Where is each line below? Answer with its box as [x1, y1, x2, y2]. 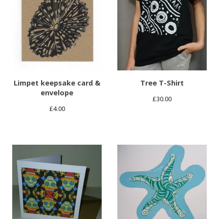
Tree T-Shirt [140, 78, 184, 88]
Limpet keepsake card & [14, 78, 100, 88]
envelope [41, 88, 73, 98]
